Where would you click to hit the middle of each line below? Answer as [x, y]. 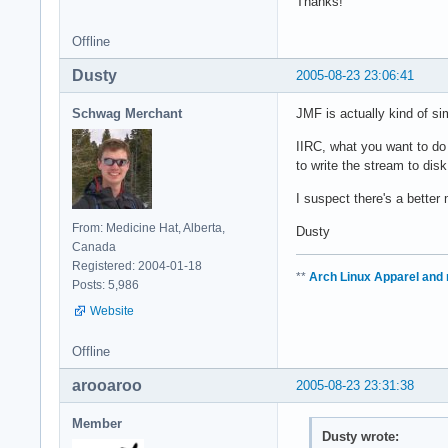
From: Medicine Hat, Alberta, [148, 227]
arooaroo [107, 385]
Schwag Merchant [127, 113]
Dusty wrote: [360, 437]
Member [97, 423]
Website [112, 310]
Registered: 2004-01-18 [137, 265]
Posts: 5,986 [105, 284]
